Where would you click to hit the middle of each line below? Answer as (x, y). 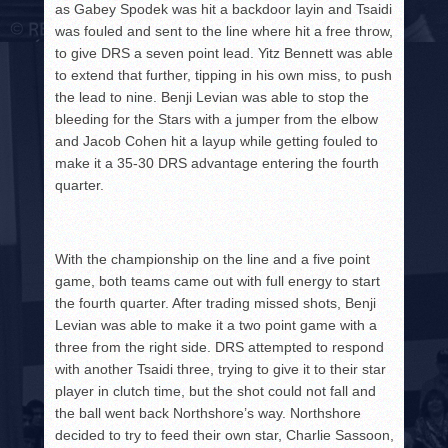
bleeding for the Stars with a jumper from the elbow (217, 119)
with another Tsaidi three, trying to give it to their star (221, 369)
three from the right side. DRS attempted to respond (220, 347)
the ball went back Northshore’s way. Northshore (208, 413)
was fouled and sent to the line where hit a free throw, (224, 31)
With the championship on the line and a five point (213, 259)
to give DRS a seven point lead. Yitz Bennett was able (224, 53)
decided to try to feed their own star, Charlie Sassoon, (225, 435)
